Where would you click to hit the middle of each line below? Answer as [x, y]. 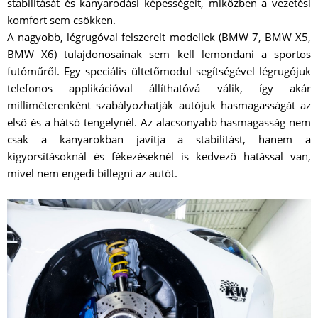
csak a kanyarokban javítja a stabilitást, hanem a [159, 139]
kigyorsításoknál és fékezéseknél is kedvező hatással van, [159, 156]
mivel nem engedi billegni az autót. [92, 173]
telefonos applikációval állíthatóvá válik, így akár [159, 88]
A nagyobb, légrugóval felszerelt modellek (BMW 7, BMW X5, [159, 37]
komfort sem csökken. [61, 20]
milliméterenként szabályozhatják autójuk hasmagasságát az [159, 105]
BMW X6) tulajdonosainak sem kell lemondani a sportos [159, 54]
